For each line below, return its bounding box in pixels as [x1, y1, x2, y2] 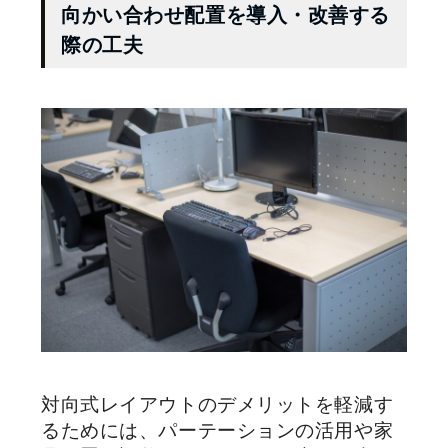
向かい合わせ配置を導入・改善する [61, 4, 391, 26]
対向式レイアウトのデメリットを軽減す [41, 393, 394, 415]
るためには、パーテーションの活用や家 [41, 419, 394, 441]
